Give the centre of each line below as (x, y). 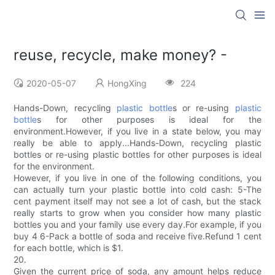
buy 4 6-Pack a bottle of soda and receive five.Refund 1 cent (137, 236)
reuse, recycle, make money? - (121, 55)
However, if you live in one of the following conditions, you (137, 178)
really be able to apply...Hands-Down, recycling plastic (137, 143)
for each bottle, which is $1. (69, 248)
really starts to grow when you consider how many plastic (137, 213)
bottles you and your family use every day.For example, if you (137, 225)
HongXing (127, 83)
